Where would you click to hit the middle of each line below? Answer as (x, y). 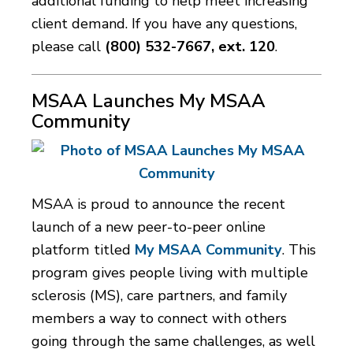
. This (299, 249)
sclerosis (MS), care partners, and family (159, 295)
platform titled (83, 249)
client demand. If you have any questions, (164, 23)
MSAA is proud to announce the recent (158, 204)
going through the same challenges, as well (173, 341)
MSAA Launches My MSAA (149, 100)
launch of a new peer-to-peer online (149, 227)
